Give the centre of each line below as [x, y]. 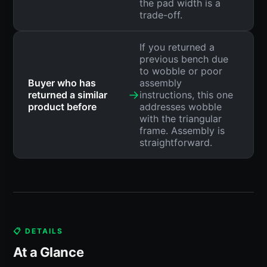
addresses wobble [180, 106]
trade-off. [161, 15]
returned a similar [68, 94]
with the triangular [180, 118]
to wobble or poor [181, 71]
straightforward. [176, 142]
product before [62, 106]
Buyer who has [62, 83]
